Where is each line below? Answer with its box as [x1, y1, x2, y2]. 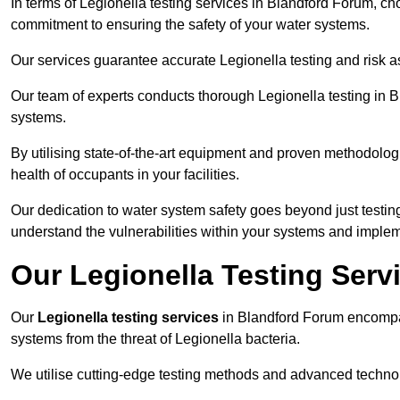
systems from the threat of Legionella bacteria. [11, 331, 300, 347]
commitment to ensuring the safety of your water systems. [11, 17, 370, 33]
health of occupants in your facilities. [11, 167, 239, 183]
